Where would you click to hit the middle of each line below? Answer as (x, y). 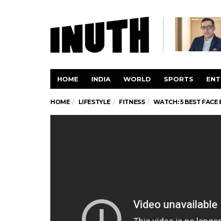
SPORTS (179, 79)
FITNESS (132, 102)
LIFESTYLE (94, 102)
